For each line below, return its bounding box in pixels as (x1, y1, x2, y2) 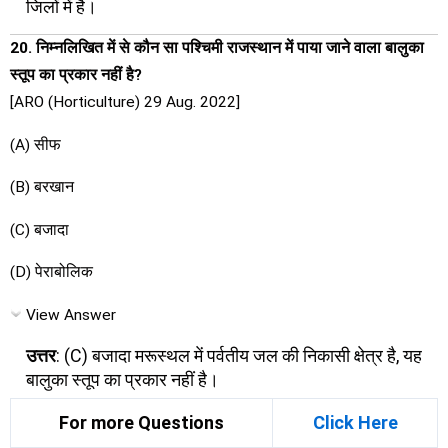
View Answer (26, 305, 116, 324)
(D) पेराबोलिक (10, 263, 93, 282)
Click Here (312, 411, 398, 433)
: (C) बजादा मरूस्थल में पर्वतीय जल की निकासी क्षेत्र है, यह (56, 345, 422, 367)
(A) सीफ (10, 135, 61, 154)
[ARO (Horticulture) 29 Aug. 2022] (10, 93, 240, 112)
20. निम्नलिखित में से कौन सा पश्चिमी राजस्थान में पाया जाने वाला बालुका (10, 39, 424, 58)
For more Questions (59, 411, 224, 433)
